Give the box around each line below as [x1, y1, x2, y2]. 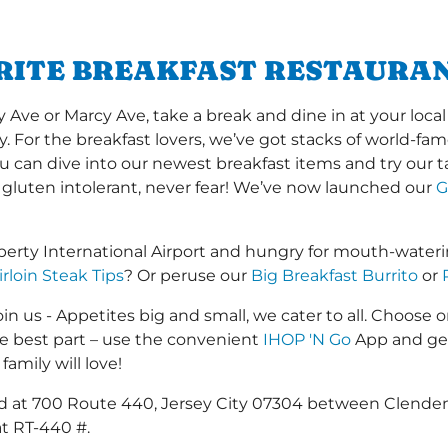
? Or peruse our [124, 266, 251, 286]
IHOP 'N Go [263, 330, 351, 350]
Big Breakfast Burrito [251, 266, 418, 286]
